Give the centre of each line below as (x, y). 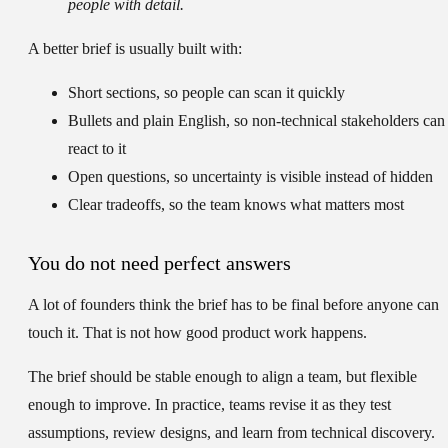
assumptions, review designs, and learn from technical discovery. (231, 433)
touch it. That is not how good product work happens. (197, 333)
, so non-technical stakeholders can (335, 121)
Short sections (112, 93)
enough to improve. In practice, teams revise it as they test (209, 405)
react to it (97, 149)
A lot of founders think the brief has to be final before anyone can (233, 305)
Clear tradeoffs (114, 205)
